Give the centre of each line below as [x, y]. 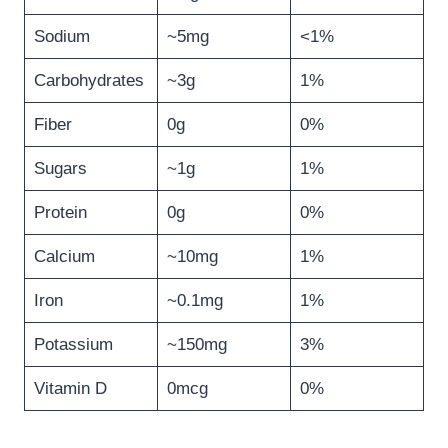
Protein [60, 213]
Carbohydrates [88, 81]
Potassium [73, 345]
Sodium [61, 37]
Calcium [64, 257]
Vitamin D [70, 389]
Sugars [60, 169]
